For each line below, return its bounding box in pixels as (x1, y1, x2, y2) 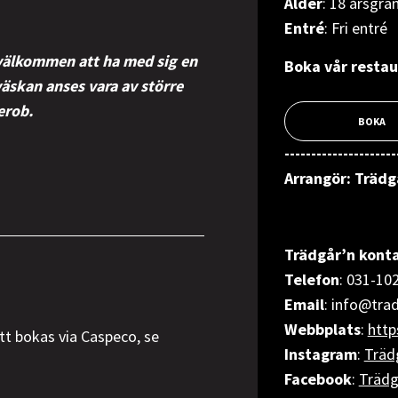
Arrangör (283, 168, 346, 188)
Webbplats (283, 319, 361, 339)
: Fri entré (323, 18, 387, 38)
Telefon (283, 269, 339, 290)
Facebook (283, 369, 352, 389)
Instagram (283, 344, 357, 364)
